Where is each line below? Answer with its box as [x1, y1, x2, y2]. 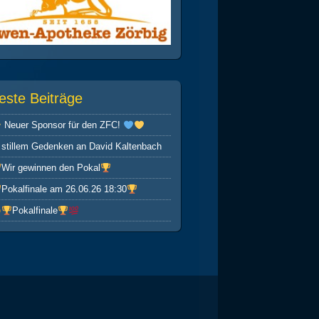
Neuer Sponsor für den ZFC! [1, 120, 124, 131]
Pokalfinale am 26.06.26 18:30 [1, 184, 127, 195]
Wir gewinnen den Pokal [1, 162, 101, 174]
